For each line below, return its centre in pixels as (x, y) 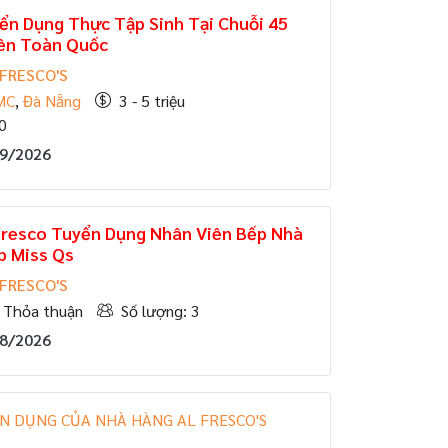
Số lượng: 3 (160, 310)
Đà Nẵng (52, 100)
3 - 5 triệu (152, 100)
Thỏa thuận (43, 310)
